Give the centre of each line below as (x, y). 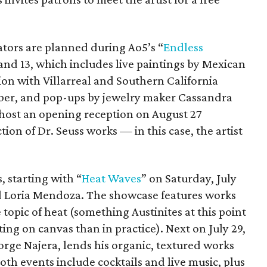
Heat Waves (111, 178)
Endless (183, 47)
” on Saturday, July (189, 178)
